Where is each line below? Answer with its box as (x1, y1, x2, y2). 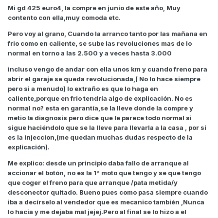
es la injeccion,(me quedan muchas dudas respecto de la (8, 133, 193, 142)
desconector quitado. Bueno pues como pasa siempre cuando (8, 188, 208, 197)
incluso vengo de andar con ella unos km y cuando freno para (8, 65, 207, 73)
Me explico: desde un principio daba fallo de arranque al (8, 159, 189, 167)
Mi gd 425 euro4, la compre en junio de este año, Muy (8, 4, 181, 12)
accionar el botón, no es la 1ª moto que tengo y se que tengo (8, 169, 201, 177)
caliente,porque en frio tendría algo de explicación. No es (8, 94, 193, 103)
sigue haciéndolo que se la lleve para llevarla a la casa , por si (8, 124, 206, 132)
